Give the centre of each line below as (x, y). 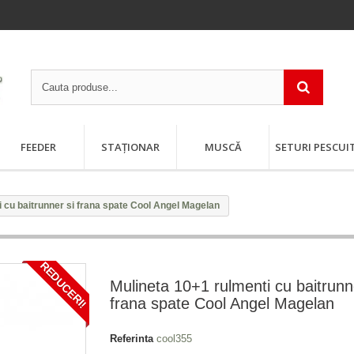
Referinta (132, 339)
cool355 (174, 339)
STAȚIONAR (130, 147)
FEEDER (38, 147)
